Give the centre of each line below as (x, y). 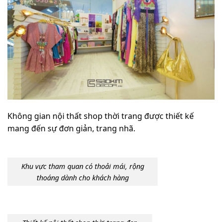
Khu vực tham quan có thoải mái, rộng (83, 166)
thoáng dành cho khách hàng (83, 177)
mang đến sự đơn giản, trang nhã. (71, 129)
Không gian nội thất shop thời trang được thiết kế (101, 116)
